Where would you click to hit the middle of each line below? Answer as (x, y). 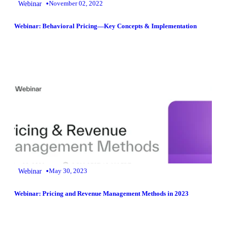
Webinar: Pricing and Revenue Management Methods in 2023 (101, 194)
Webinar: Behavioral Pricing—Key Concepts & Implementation (105, 26)
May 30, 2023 (68, 171)
